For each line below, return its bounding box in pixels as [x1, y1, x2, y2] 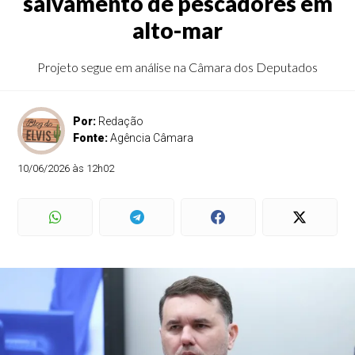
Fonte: [73, 132, 111, 144]
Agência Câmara [110, 132, 194, 144]
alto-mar [132, 17, 223, 44]
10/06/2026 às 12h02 [17, 162, 115, 174]
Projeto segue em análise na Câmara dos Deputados [37, 59, 318, 74]
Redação [98, 115, 144, 128]
